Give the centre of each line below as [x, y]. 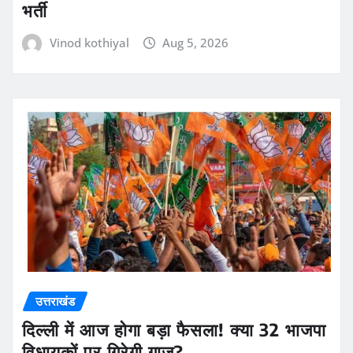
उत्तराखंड [55, 301]
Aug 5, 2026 [196, 43]
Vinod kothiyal [89, 43]
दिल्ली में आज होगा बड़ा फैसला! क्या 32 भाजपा [174, 330]
